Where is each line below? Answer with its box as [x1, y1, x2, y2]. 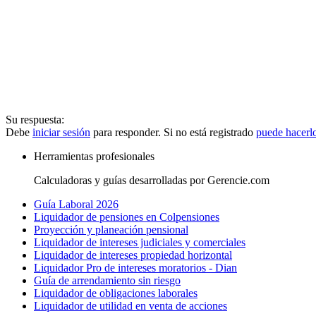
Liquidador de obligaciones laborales [34, 286, 197, 299]
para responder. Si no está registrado [90, 126, 256, 138]
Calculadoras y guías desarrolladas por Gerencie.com [34, 174, 269, 186]
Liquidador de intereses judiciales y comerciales [34, 236, 245, 248]
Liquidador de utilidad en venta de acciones [34, 299, 227, 312]
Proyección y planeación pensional [34, 223, 188, 236]
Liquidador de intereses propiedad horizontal [34, 248, 232, 261]
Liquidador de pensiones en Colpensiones [34, 210, 219, 223]
